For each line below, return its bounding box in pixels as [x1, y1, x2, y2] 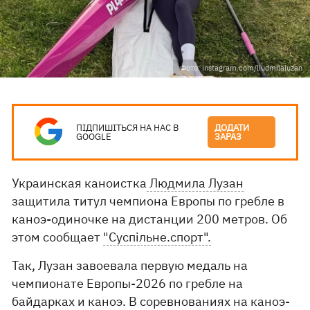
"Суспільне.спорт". [103, 229, 212, 245]
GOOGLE [76, 131, 112, 143]
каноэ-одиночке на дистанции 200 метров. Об [12, 211, 288, 227]
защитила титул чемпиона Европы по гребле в [12, 193, 285, 209]
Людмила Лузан [147, 175, 244, 191]
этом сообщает [12, 229, 104, 245]
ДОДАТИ [215, 122, 250, 134]
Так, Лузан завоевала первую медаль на [12, 257, 248, 273]
